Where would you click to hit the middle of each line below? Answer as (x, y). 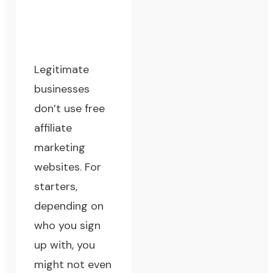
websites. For (68, 167)
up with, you (65, 245)
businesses (62, 89)
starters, (56, 187)
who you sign (68, 226)
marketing (60, 148)
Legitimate (62, 70)
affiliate (53, 128)
